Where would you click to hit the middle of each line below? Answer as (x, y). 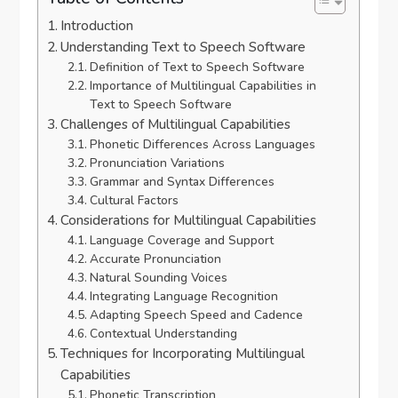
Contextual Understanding (163, 334)
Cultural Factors (134, 201)
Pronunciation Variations (157, 163)
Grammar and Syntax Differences (182, 182)
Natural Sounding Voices (158, 278)
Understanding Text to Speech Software (183, 48)
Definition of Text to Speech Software (197, 68)
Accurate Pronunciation (155, 259)
